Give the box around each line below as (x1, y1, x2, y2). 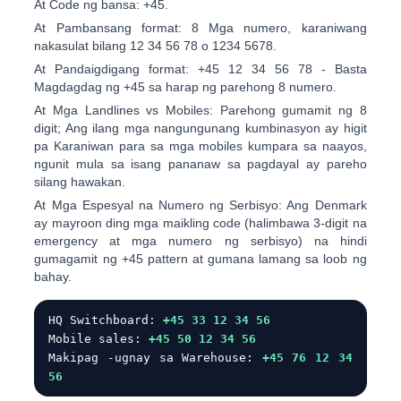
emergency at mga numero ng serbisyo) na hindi (34, 234, 367, 248)
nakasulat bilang (34, 38, 131, 53)
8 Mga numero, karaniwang (181, 21, 367, 35)
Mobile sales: (48, 332, 149, 346)
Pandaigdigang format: (55, 62, 190, 76)
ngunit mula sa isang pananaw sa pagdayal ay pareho (34, 157, 367, 171)
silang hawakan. (34, 175, 126, 189)
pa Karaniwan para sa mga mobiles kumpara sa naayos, (34, 139, 367, 153)
